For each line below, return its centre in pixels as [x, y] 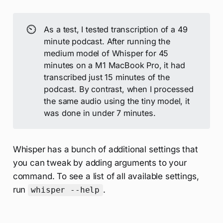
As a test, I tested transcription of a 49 [116, 29]
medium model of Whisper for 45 [106, 53]
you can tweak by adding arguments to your [100, 163]
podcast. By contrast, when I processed [119, 89]
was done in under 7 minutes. [100, 113]
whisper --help [65, 190]
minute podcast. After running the [107, 41]
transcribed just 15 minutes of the [107, 77]
